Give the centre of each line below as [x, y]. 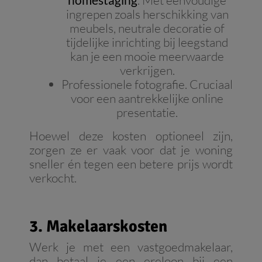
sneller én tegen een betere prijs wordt [131, 164]
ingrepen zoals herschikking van [147, 14]
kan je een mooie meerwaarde [147, 56]
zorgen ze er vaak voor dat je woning [131, 150]
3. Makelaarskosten [98, 227]
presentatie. [147, 113]
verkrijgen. [147, 70]
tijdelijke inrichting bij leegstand [147, 42]
